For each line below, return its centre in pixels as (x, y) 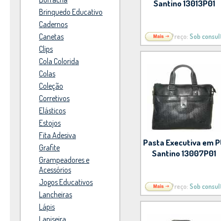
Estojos (50, 123)
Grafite (49, 147)
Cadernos (53, 24)
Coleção (51, 86)
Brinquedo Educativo (71, 12)
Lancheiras (55, 194)
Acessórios (55, 170)
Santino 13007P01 (184, 153)
